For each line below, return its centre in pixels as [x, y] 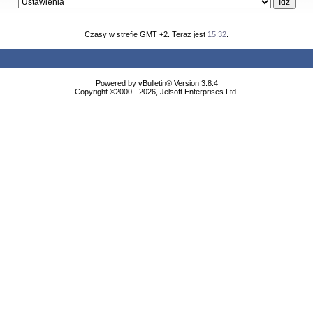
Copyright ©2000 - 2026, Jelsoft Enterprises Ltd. [156, 92]
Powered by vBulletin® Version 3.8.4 [156, 83]
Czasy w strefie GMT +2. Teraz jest [146, 34]
